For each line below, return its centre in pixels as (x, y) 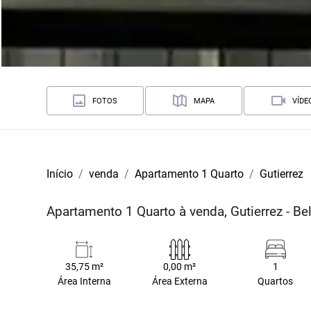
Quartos (276, 281)
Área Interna (84, 281)
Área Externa (179, 281)
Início (60, 174)
